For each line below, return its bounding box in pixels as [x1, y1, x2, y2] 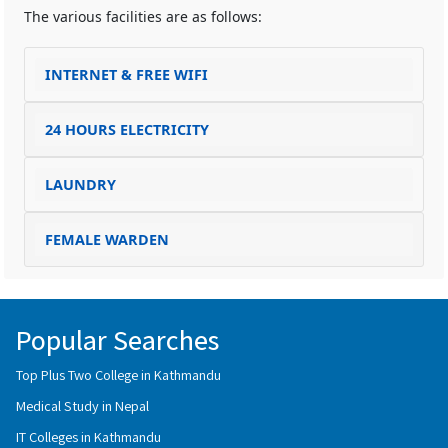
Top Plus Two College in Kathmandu [16, 365, 221, 384]
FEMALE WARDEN [45, 230, 169, 249]
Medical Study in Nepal [16, 396, 149, 415]
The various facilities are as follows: [24, 7, 262, 26]
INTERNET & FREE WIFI [45, 65, 208, 84]
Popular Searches [16, 321, 219, 358]
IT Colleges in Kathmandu [16, 427, 161, 446]
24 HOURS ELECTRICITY [45, 120, 209, 139]
